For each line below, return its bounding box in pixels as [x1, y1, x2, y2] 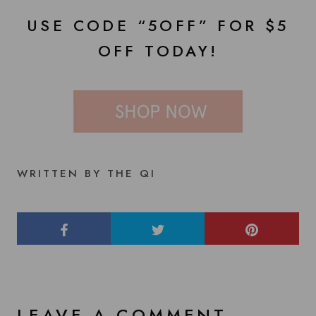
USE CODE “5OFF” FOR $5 [27, 13, 289, 37]
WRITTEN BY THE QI [17, 166, 156, 182]
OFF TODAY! [97, 39, 219, 62]
